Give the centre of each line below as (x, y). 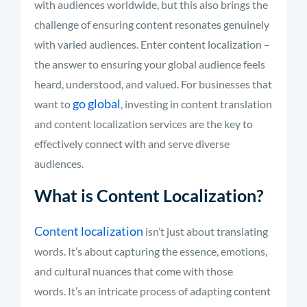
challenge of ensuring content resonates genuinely (152, 24)
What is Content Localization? (149, 195)
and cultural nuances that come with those (134, 271)
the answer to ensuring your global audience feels (150, 64)
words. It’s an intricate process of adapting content (152, 291)
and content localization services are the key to (144, 124)
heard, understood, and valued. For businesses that (153, 84)
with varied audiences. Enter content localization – (152, 44)
